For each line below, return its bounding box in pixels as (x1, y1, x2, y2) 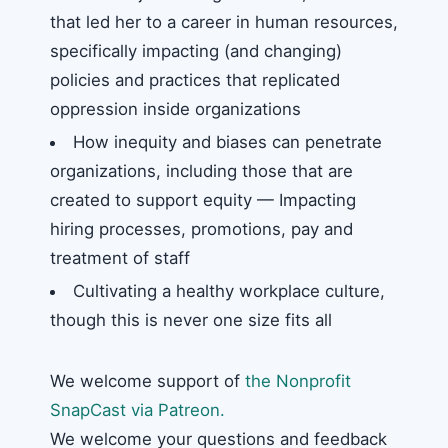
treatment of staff (50, 247, 190, 268)
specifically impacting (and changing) (50, 40, 342, 61)
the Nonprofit (245, 370, 351, 391)
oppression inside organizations (50, 98, 301, 119)
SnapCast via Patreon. (50, 399, 225, 420)
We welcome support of (50, 370, 245, 391)
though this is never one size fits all (50, 309, 332, 330)
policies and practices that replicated (50, 69, 340, 90)
